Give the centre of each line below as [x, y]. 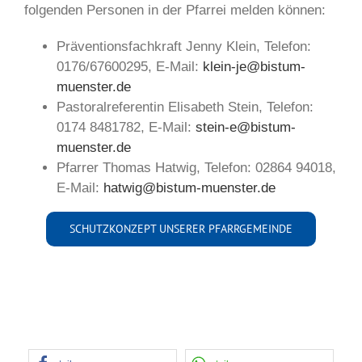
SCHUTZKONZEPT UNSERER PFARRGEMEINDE [181, 229]
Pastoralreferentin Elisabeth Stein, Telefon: [185, 107]
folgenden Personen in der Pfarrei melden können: [175, 10]
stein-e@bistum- [246, 127]
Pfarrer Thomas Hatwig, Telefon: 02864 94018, [196, 168]
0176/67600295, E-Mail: [130, 67]
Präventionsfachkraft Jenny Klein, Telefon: [184, 46]
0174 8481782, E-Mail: [126, 127]
